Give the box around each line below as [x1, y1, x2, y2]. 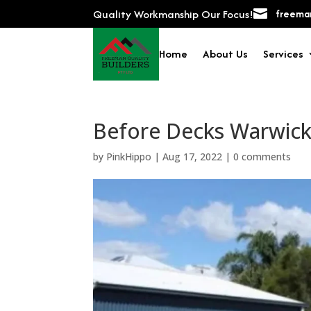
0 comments [233, 149, 292, 163]
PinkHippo [106, 149, 152, 163]
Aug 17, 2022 [162, 149, 223, 163]
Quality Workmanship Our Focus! [93, 6, 254, 22]
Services [262, 45, 303, 62]
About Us [202, 45, 248, 62]
